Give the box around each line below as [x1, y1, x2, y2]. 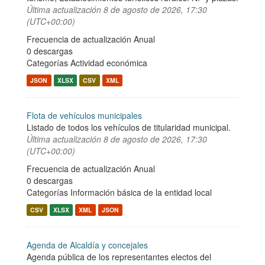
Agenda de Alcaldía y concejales [27, 239, 148, 251]
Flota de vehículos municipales [27, 109, 142, 121]
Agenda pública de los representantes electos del [27, 251, 211, 263]
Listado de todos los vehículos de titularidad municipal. [27, 121, 231, 133]
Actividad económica [70, 57, 147, 69]
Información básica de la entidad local [70, 186, 212, 198]
